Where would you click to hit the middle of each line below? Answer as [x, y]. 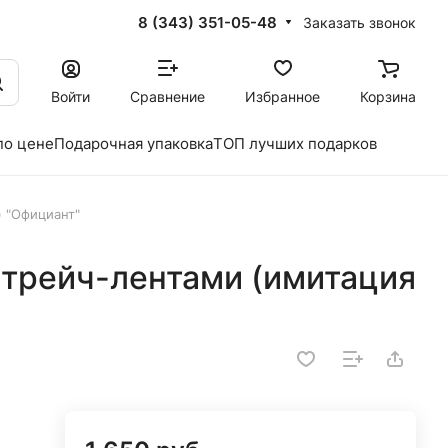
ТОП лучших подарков [295, 143]
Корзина [388, 96]
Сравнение [167, 96]
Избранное [282, 96]
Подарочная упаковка [133, 143]
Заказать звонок [359, 22]
